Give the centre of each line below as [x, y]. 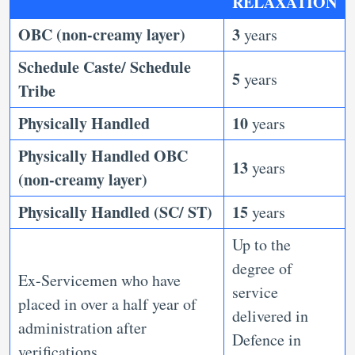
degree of [262, 269]
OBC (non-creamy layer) [102, 35]
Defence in [267, 340]
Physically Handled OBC [103, 156]
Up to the [261, 245]
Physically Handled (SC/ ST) [115, 212]
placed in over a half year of [107, 304]
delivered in [270, 316]
